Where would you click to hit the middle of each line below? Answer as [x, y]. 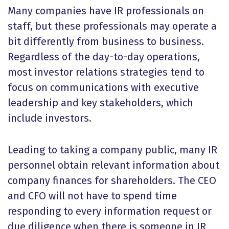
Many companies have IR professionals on [106, 11]
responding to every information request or [110, 211]
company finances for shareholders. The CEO [112, 180]
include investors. [50, 118]
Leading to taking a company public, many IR [112, 150]
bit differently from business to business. [106, 41]
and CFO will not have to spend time [92, 196]
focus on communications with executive [103, 87]
